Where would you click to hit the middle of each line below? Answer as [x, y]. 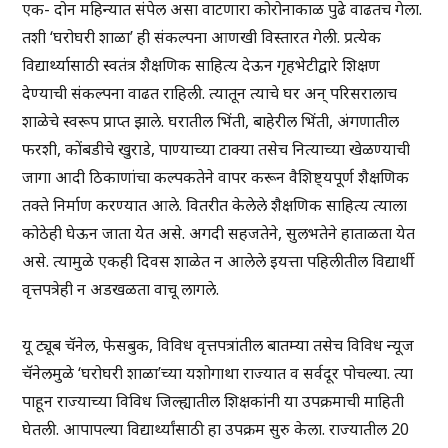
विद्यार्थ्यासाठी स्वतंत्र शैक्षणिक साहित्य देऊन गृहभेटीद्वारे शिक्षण [201, 65]
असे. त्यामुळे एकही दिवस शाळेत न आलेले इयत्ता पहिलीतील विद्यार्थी [218, 261]
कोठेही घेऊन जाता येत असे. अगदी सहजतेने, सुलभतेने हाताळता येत [219, 233]
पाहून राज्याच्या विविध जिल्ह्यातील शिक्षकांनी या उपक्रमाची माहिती [213, 401]
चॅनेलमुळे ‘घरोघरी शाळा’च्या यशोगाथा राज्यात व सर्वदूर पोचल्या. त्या [218, 373]
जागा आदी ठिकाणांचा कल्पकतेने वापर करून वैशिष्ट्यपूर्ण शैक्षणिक [216, 177]
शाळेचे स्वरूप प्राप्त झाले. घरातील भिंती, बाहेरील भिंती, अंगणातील [211, 121]
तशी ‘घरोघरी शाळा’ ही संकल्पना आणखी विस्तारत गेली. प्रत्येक [202, 37]
